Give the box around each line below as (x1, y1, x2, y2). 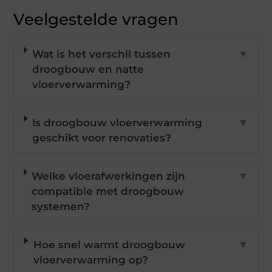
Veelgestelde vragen (13, 9, 179, 29)
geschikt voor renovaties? (32, 131, 172, 144)
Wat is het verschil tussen (32, 47, 171, 60)
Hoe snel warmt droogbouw (33, 238, 185, 251)
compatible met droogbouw (32, 185, 185, 197)
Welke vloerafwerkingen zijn (32, 169, 186, 182)
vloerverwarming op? (33, 253, 148, 266)
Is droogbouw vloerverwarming (32, 116, 203, 129)
